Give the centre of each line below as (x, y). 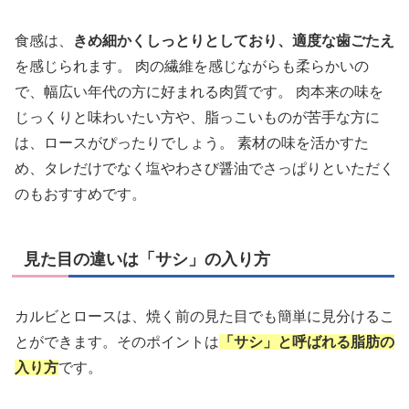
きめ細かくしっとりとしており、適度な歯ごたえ (234, 41)
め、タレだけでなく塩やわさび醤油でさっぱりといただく (204, 169)
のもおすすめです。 (80, 194)
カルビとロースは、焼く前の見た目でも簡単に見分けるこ (204, 317)
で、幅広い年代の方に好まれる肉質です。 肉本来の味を (199, 92)
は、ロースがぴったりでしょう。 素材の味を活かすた (192, 143)
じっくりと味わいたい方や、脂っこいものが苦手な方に (197, 118)
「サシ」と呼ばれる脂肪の (307, 342)
